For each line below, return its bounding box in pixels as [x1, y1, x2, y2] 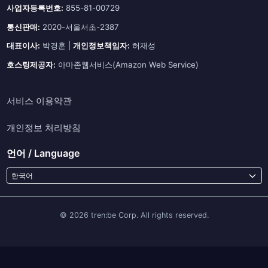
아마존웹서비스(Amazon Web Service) [55, 59, 199, 69]
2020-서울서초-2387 [39, 22, 119, 32]
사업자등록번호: [6, 3, 63, 13]
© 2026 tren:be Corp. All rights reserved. [59, 211, 209, 220]
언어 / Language [6, 147, 80, 159]
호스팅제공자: [6, 59, 56, 69]
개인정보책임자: [72, 41, 130, 50]
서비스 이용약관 [6, 95, 72, 106]
